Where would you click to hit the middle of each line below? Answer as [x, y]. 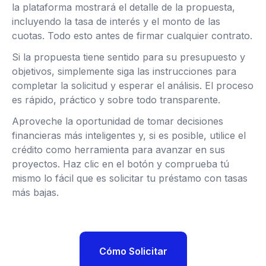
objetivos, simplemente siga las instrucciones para [124, 71]
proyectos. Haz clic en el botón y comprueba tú [121, 164]
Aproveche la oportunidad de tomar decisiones [118, 121]
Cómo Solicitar [133, 251]
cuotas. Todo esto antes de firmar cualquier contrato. [132, 36]
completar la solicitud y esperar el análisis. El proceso [133, 85]
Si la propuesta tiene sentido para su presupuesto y [129, 57]
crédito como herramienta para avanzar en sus [118, 150]
